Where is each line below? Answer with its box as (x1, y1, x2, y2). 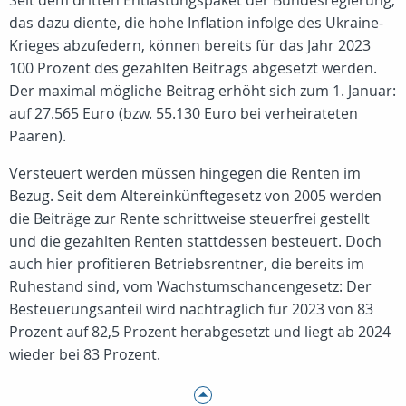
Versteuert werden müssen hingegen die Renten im (9, 163, 361, 183)
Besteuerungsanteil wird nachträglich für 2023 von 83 (9, 299, 373, 319)
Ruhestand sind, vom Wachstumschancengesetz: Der (9, 276, 372, 296)
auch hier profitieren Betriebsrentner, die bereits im (9, 254, 364, 274)
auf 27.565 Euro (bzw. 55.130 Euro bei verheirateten (9, 103, 358, 123)
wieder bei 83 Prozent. (9, 344, 160, 364)
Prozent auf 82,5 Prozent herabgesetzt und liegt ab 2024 (9, 322, 391, 342)
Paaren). (9, 126, 66, 146)
